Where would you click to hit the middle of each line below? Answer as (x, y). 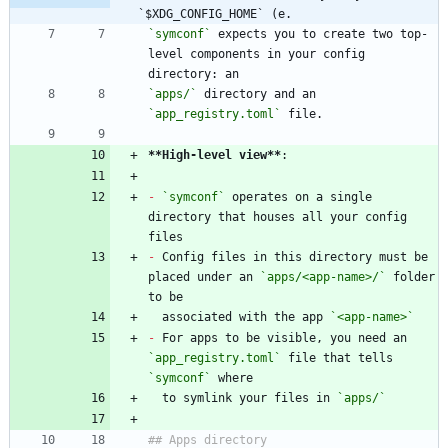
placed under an (204, 276)
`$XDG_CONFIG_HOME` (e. (215, 13)
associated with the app (246, 316)
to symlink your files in (249, 397)
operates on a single (298, 196)
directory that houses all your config (277, 216)
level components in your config (256, 53)
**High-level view (207, 154)
